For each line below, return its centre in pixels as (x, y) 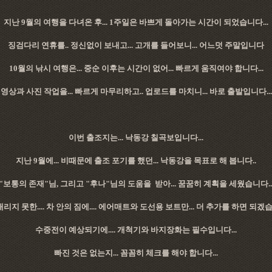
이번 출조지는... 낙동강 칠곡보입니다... (136, 138)
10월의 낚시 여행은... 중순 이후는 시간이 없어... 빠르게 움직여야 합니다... (136, 68)
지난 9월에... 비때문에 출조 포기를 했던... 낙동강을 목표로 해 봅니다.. (136, 161)
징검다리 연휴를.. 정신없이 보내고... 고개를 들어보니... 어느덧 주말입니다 (136, 45)
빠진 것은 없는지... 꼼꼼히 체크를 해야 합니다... (136, 253)
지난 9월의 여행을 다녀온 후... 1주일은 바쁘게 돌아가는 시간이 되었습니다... (136, 22)
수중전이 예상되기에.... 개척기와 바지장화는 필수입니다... (136, 230)
